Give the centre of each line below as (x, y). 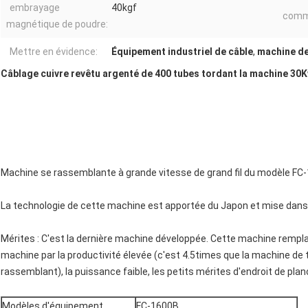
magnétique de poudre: (57, 24)
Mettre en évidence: (54, 52)
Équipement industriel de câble (182, 52)
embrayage (35, 8)
